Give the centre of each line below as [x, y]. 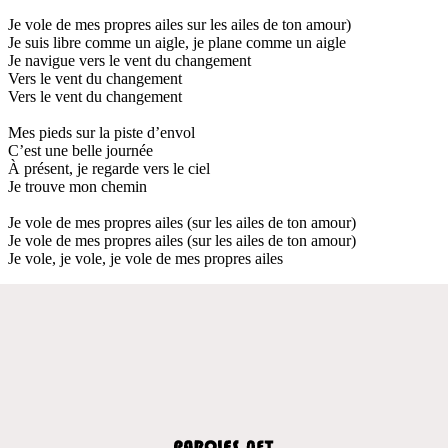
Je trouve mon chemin [77, 186]
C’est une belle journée [80, 150]
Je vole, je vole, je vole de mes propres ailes [145, 258]
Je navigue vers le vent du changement [129, 60]
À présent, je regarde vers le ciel [109, 168]
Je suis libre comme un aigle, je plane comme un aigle [177, 42]
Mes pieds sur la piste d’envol [101, 132]
